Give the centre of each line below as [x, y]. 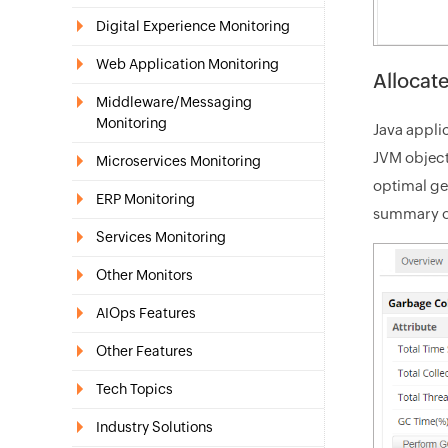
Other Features [144, 351]
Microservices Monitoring [178, 161]
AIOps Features [146, 313]
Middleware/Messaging [174, 102]
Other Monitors [144, 275]
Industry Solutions [154, 427]
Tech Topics [134, 389]
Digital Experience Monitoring [193, 26]
